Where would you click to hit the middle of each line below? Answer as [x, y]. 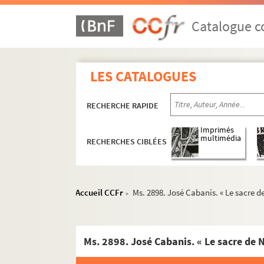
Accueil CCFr [100, 192]
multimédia [221, 138]
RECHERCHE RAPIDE [123, 105]
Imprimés [217, 130]
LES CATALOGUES [143, 76]
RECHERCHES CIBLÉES [127, 142]
